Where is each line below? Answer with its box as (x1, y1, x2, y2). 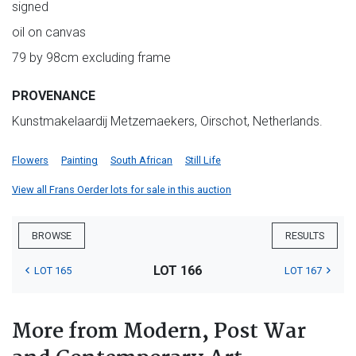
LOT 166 (153, 263, 203, 279)
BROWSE (32, 230, 72, 242)
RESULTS (285, 230, 324, 242)
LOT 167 (284, 265, 322, 277)
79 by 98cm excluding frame (12, 50, 171, 66)
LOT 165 (34, 265, 72, 277)
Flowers (12, 154, 48, 167)
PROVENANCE (12, 88, 95, 104)
